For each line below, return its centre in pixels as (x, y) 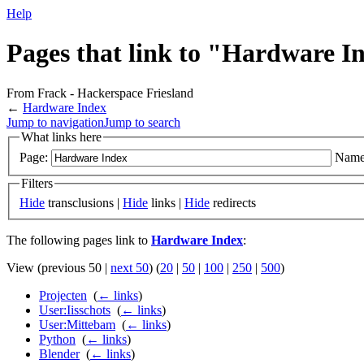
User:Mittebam (77, 325)
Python (57, 340)
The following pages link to (79, 240)
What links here (61, 136)
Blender (59, 354)
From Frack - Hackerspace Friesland (100, 93)
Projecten (63, 296)
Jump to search (142, 122)
